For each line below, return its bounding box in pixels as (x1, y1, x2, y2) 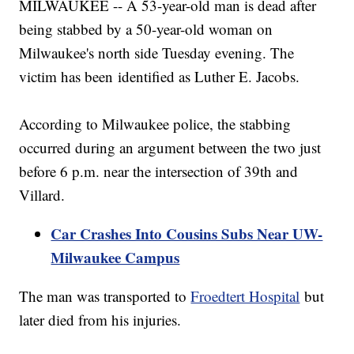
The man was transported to (19, 286, 191, 307)
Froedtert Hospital (190, 286, 300, 307)
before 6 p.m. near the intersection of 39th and (19, 161, 299, 182)
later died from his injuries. (19, 310, 182, 330)
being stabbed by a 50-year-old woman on (19, 19, 273, 40)
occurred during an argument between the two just (19, 137, 322, 158)
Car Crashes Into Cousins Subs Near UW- (51, 223, 323, 245)
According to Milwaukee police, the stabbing (19, 114, 292, 134)
